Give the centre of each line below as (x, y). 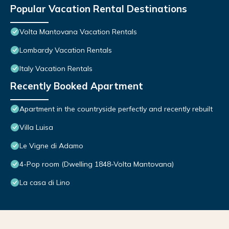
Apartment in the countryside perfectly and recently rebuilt (116, 109)
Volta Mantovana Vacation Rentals (78, 32)
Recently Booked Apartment (77, 86)
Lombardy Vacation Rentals (66, 50)
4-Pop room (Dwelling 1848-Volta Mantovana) (97, 164)
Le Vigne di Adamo (51, 146)
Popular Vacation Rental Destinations (99, 9)
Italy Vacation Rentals (56, 69)
